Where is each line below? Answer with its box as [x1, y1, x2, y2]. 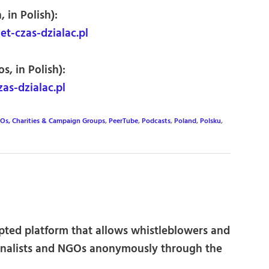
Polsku [200, 116, 221, 127]
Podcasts [142, 116, 171, 127]
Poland [174, 116, 196, 127]
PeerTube [109, 116, 138, 127]
